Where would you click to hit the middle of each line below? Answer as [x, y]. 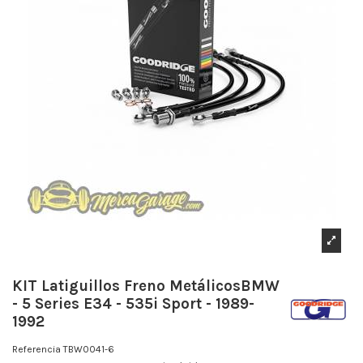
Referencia [36, 350]
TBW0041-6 [89, 350]
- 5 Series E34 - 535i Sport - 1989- [133, 304]
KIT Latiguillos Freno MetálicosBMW [146, 286]
